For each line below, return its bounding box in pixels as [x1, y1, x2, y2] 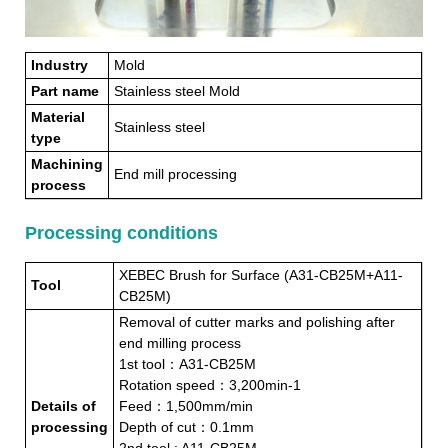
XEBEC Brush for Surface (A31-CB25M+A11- [119, 267, 403, 284]
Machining [31, 156, 103, 173]
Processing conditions [25, 223, 218, 244]
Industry [31, 57, 88, 74]
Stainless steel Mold [114, 83, 240, 100]
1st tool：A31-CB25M [119, 356, 256, 373]
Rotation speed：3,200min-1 [119, 377, 301, 394]
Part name [31, 83, 99, 100]
